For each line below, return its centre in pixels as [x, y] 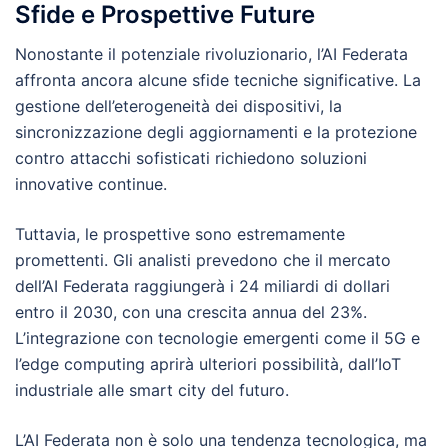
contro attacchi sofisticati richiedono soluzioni [191, 157]
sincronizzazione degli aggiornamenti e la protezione [216, 131]
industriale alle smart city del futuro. [152, 389]
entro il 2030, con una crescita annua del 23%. [191, 311]
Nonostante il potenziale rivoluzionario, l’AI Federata [211, 53]
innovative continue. [91, 183]
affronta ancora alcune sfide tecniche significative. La [218, 79]
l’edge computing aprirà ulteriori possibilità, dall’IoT [208, 363]
